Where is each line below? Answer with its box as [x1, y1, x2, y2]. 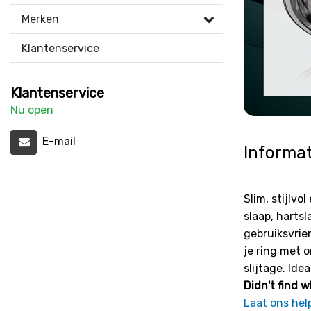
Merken [22, 12, 59, 26]
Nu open [10, 103, 53, 117]
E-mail [42, 135, 76, 149]
